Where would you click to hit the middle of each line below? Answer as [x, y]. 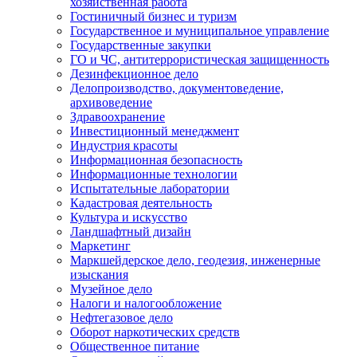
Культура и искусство [129, 217]
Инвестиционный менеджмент [155, 131]
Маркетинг [100, 246]
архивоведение [111, 102]
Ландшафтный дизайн [131, 231]
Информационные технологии [154, 174]
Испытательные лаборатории [150, 188]
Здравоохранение [118, 117]
